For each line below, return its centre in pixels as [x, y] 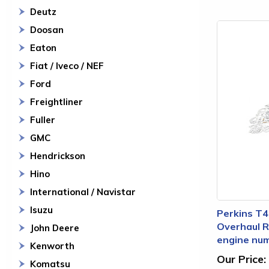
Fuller [43, 120]
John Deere [55, 228]
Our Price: [241, 259]
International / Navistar [83, 192]
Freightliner [56, 102]
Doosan [47, 30]
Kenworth [52, 246]
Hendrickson [58, 156]
